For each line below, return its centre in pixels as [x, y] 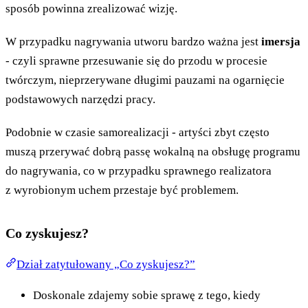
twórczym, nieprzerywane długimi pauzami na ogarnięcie [145, 80]
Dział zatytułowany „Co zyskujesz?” [106, 265]
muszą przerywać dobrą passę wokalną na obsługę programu [153, 152]
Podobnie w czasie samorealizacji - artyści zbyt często [137, 133]
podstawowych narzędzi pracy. [80, 100]
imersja [281, 42]
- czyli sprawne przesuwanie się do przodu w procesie [136, 61]
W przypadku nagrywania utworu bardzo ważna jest [133, 42]
